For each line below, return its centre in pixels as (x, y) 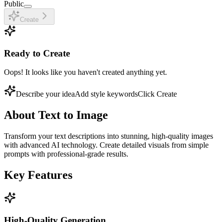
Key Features (38, 175)
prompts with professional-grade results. (66, 154)
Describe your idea (45, 94)
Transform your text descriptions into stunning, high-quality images (109, 136)
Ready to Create (37, 53)
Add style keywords (106, 94)
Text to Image (73, 115)
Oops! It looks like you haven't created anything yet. (85, 72)
